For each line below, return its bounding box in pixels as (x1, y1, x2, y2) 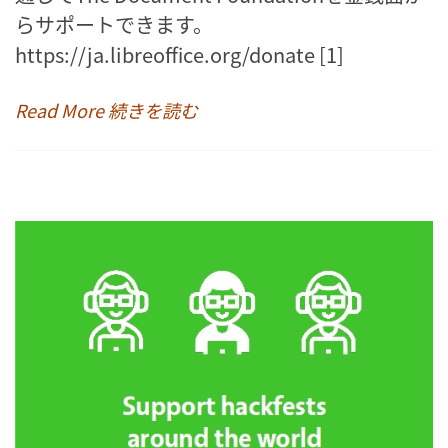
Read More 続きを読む (15, 96, 198, 123)
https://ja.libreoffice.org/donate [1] (15, 39, 344, 69)
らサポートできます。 (15, 9, 213, 39)
